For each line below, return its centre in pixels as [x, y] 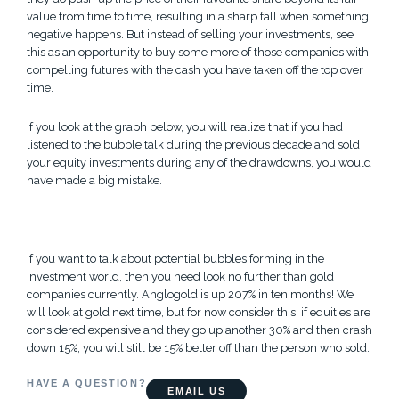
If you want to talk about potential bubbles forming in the [175, 258]
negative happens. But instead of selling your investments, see [190, 34]
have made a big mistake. [94, 180]
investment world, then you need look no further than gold [180, 276]
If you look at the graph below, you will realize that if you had [185, 126]
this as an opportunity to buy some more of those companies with [198, 52]
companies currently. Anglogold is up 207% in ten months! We [190, 294]
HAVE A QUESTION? [87, 383]
